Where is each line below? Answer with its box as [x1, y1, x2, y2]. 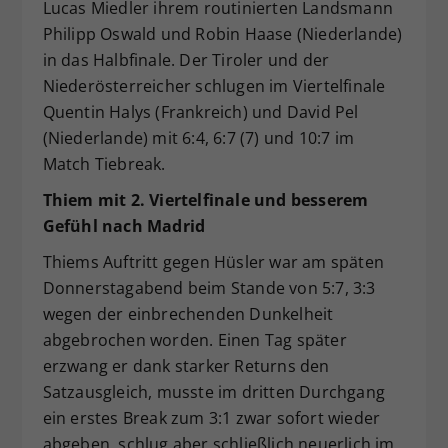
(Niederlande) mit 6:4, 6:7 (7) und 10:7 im [42, 127, 354, 150]
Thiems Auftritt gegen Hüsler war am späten [42, 251, 384, 274]
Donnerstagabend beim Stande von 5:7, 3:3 [42, 277, 376, 300]
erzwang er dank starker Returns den [42, 355, 330, 378]
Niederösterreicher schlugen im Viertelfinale [42, 75, 386, 98]
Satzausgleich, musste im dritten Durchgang [42, 381, 385, 404]
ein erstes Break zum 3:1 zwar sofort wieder [42, 407, 381, 430]
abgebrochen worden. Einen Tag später [42, 329, 347, 352]
